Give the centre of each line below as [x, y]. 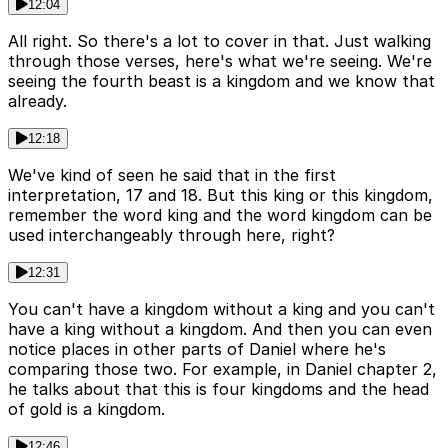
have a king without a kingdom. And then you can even [220, 328]
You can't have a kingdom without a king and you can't [221, 308]
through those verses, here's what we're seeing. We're [220, 60]
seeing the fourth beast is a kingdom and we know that [221, 80]
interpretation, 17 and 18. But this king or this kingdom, [220, 194]
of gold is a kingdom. [86, 408]
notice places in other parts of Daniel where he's [197, 348]
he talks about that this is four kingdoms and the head [218, 388]
